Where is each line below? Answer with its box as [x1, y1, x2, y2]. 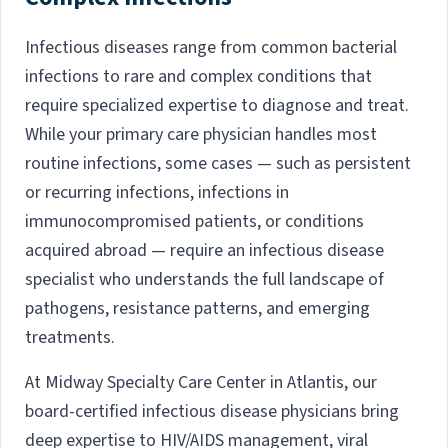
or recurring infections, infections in [25, 180, 289, 206]
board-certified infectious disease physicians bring [25, 399, 399, 425]
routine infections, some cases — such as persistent [25, 151, 411, 177]
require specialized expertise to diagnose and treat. [25, 93, 409, 119]
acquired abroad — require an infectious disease [25, 238, 384, 264]
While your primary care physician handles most [25, 122, 377, 148]
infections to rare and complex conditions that [25, 64, 372, 90]
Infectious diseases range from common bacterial [25, 35, 397, 61]
